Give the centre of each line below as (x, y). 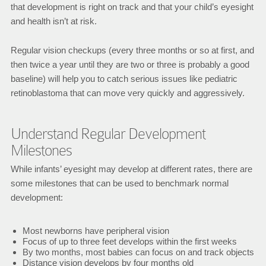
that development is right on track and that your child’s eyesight (132, 7)
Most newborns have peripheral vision (96, 231)
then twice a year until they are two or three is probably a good (130, 64)
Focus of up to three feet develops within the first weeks (129, 241)
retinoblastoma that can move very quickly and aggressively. (127, 93)
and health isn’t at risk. (53, 21)
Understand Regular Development (108, 134)
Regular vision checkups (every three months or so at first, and (132, 50)
